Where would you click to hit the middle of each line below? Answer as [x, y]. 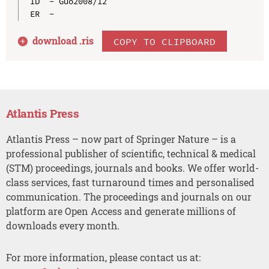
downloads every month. [62, 226]
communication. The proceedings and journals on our [128, 197]
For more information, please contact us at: [103, 257]
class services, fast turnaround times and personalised [130, 183]
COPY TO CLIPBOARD [165, 41]
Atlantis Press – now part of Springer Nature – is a [121, 139]
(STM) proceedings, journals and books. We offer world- [132, 168]
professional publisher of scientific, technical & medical [131, 154]
